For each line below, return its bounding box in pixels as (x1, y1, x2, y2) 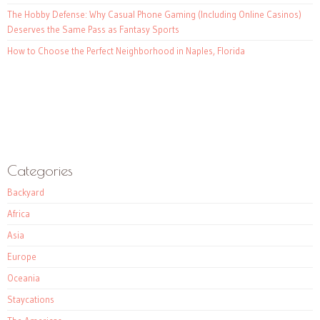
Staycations (7, 294, 54, 306)
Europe (7, 251, 36, 263)
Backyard (7, 186, 44, 199)
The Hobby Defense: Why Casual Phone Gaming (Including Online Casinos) (7, 9, 301, 21)
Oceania (7, 272, 40, 284)
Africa (7, 208, 30, 220)
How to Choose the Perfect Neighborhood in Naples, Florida (7, 45, 245, 57)
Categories (7, 162, 73, 179)
